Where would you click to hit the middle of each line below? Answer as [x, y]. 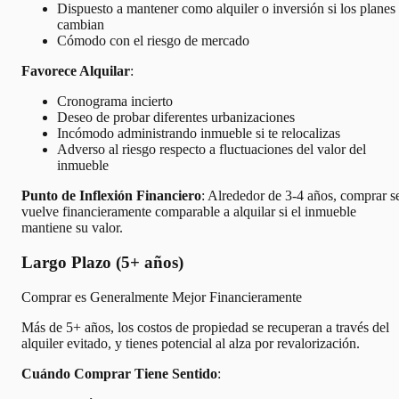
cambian [81, 25]
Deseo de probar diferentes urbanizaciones [176, 118]
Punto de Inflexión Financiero [111, 196]
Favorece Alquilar [76, 71]
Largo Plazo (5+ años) [102, 262]
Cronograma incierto [115, 102]
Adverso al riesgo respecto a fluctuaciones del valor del [212, 150]
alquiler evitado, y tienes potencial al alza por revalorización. [191, 343]
